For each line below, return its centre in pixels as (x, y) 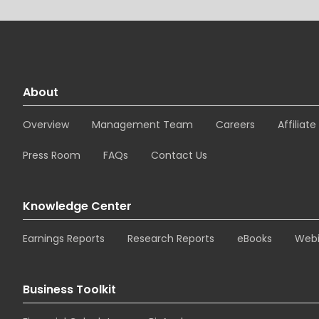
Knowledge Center (77, 206)
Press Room (52, 156)
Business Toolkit (69, 290)
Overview (46, 125)
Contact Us (179, 156)
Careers (235, 125)
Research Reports (171, 239)
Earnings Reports (64, 239)
